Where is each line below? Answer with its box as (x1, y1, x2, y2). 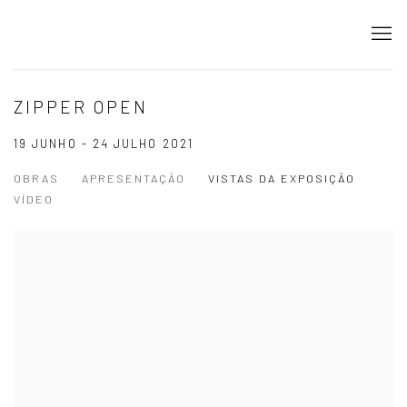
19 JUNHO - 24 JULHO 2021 (14, 136, 194, 151)
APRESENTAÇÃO (82, 171, 185, 185)
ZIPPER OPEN (14, 96, 149, 117)
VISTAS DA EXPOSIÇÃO (208, 171, 355, 185)
